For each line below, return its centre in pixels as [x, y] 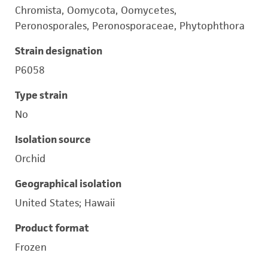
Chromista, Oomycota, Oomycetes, [96, 10]
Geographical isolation [68, 184]
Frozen [31, 247]
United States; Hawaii [65, 203]
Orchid [30, 159]
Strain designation [59, 51]
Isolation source [53, 139]
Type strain [41, 95]
